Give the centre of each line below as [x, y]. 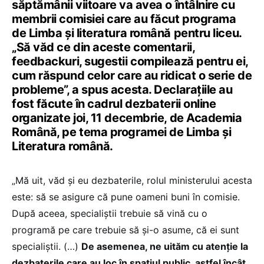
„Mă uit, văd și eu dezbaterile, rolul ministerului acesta [132, 181]
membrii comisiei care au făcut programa [124, 19]
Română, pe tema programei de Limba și [122, 132]
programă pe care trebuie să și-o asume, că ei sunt [126, 230]
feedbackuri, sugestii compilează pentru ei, [130, 62]
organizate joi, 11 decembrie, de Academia [127, 118]
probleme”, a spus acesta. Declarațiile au [122, 90]
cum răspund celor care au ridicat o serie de [132, 76]
